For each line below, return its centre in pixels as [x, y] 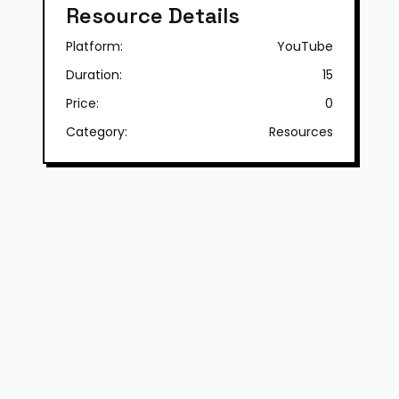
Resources [301, 132]
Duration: [94, 75]
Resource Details [153, 16]
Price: [82, 103]
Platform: [94, 46]
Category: [97, 132]
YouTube [305, 46]
